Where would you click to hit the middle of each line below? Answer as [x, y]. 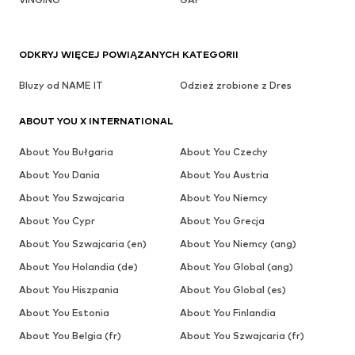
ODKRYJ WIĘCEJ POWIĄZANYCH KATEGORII [129, 55]
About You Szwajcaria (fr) [242, 336]
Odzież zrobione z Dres [235, 86]
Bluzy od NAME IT [61, 86]
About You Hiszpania [69, 290]
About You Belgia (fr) [70, 336]
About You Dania [59, 175]
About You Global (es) [233, 290]
